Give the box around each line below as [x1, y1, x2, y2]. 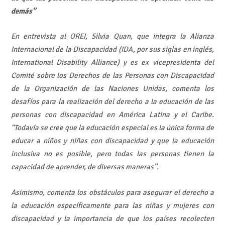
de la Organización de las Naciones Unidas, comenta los [11, 84, 214, 93]
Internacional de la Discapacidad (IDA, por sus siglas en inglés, [11, 45, 214, 54]
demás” [11, 6, 36, 16]
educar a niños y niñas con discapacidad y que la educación [11, 136, 214, 146]
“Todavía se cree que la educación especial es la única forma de [11, 123, 214, 133]
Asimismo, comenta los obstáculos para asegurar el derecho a [11, 187, 214, 197]
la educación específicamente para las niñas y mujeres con [11, 200, 214, 210]
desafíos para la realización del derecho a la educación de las [11, 97, 214, 106]
